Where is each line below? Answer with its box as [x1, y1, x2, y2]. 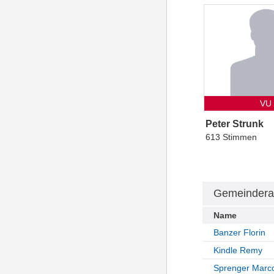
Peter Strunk [206, 119, 264, 130]
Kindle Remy [213, 245, 262, 256]
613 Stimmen [206, 132, 257, 143]
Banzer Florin [213, 228, 265, 238]
